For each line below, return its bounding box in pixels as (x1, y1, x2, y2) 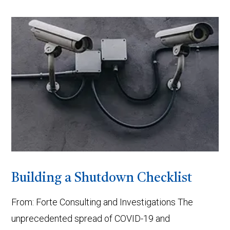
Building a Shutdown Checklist (11, 171, 193, 185)
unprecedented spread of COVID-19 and (11, 213, 170, 224)
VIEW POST (94, 40, 136, 47)
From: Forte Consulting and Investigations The (11, 197, 194, 208)
